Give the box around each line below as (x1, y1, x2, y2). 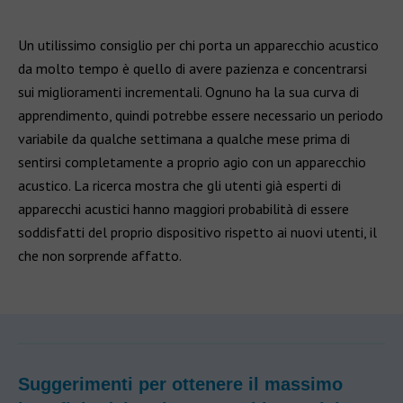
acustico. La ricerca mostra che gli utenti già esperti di (18, 176, 341, 194)
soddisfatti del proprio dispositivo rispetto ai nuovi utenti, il (18, 223, 377, 241)
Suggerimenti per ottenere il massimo (18, 374, 343, 394)
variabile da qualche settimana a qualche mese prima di (18, 130, 350, 148)
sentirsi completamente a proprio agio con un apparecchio (18, 153, 366, 171)
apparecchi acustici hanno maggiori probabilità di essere (18, 200, 349, 218)
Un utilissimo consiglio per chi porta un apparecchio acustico (18, 36, 379, 54)
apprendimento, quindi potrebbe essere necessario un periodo (18, 106, 383, 124)
